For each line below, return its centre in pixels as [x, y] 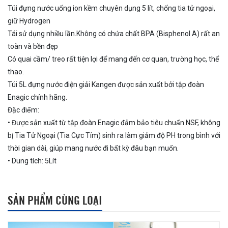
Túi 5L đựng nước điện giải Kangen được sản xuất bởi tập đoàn [106, 84]
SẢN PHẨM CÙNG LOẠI [55, 199]
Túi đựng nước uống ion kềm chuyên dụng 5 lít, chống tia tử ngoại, [111, 8]
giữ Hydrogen [29, 21]
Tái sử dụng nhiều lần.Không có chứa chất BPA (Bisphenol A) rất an [114, 34]
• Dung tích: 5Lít [32, 161]
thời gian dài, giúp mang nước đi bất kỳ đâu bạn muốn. [93, 148]
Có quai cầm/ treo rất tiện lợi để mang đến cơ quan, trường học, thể [113, 59]
